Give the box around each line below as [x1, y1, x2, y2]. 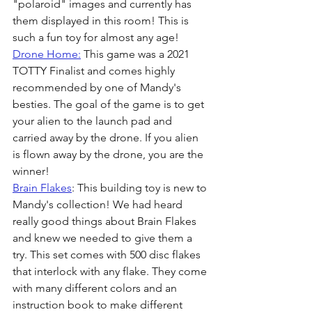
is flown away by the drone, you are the [13, 147, 206, 161]
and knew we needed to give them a [13, 231, 195, 244]
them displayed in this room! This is [13, 13, 192, 27]
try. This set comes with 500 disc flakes [13, 247, 203, 261]
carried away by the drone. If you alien [13, 130, 201, 144]
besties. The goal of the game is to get [13, 97, 207, 111]
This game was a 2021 [81, 47, 192, 61]
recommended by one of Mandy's [13, 80, 184, 94]
